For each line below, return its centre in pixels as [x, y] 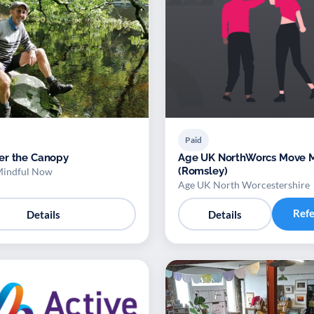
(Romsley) [203, 171]
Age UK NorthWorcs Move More [228, 158]
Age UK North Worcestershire [244, 185]
